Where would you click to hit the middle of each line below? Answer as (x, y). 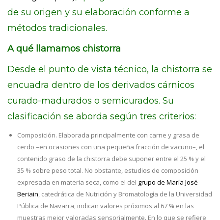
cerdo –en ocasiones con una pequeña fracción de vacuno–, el (111, 147)
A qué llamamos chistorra (64, 49)
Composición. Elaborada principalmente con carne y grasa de (108, 135)
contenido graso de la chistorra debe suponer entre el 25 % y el (111, 159)
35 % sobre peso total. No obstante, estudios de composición (108, 170)
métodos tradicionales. (57, 28)
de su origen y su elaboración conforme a (98, 12)
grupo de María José (168, 182)
